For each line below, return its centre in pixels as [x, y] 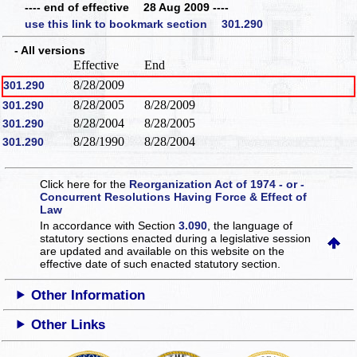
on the [269, 251]
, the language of [250, 225]
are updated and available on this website [147, 251]
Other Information [88, 295]
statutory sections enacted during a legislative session [176, 238]
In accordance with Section [110, 225]
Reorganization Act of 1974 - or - [217, 184]
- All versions [44, 51]
